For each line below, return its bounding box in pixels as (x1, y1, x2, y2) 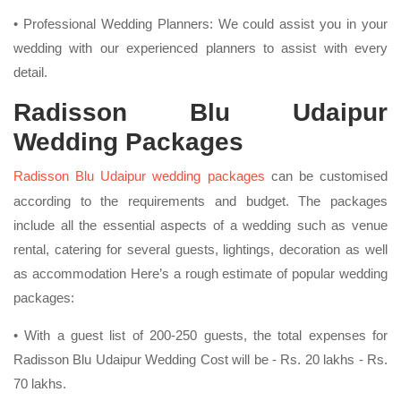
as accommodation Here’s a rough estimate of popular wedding (13, 265, 388, 281)
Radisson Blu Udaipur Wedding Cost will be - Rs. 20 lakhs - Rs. (13, 351, 388, 367)
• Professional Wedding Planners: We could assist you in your (13, 15, 388, 31)
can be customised (264, 167, 388, 183)
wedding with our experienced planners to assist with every (13, 39, 388, 55)
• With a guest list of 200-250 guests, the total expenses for (13, 327, 388, 343)
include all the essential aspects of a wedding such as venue (13, 217, 388, 233)
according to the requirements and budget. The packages (13, 192, 388, 209)
